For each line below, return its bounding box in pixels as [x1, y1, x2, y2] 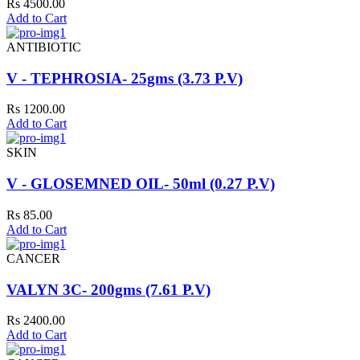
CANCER [6, 251, 60, 265]
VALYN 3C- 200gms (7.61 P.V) [6, 280, 211, 298]
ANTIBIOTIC [6, 40, 81, 54]
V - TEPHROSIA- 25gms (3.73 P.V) [6, 69, 243, 87]
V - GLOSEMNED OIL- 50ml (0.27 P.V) [6, 175, 275, 193]
